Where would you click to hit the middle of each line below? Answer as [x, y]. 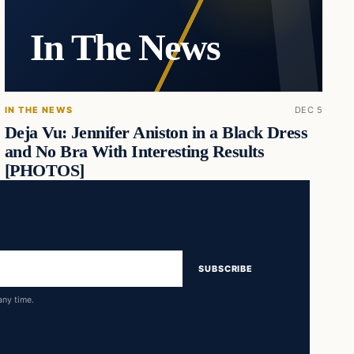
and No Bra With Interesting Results [134, 152]
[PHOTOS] [44, 171]
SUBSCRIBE [226, 269]
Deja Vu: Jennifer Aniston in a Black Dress [156, 133]
